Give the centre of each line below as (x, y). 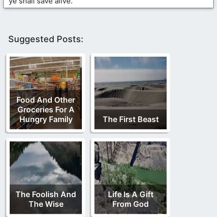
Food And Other (46, 100)
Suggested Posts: (46, 39)
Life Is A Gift (131, 194)
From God (131, 204)
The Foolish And (46, 194)
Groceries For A (46, 109)
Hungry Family (46, 119)
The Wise (46, 204)
